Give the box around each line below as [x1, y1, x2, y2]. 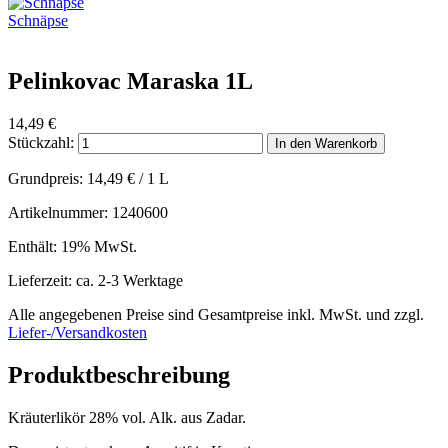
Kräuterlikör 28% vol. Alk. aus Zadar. [8, 408, 246, 426]
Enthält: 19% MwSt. [8, 237, 137, 255]
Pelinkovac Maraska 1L [8, 67, 253, 94]
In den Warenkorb [275, 135, 377, 151]
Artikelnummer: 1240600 [8, 203, 168, 221]
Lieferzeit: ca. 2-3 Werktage [8, 271, 183, 289]
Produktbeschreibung [8, 361, 230, 388]
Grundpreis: [8, 169, 87, 187]
